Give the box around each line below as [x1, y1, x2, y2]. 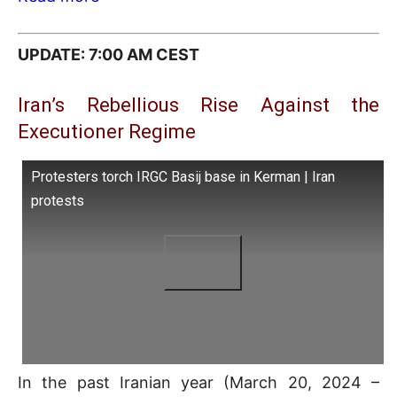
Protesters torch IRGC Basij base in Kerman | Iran [31, 168, 335, 186]
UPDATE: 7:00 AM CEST [18, 45, 199, 65]
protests [31, 192, 84, 210]
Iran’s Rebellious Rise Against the [18, 94, 379, 117]
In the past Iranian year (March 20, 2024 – [18, 372, 379, 392]
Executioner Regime [18, 121, 196, 144]
